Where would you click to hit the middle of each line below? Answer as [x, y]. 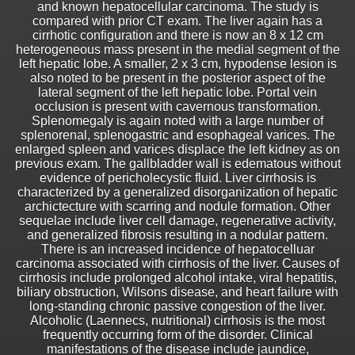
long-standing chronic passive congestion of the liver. [177, 307]
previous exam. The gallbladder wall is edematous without [177, 164]
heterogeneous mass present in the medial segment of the [177, 50]
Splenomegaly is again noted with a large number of [177, 121]
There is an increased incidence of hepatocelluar [177, 250]
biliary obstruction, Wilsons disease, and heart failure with [177, 292]
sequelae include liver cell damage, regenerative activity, [177, 221]
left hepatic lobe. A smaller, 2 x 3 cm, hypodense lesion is [177, 64]
